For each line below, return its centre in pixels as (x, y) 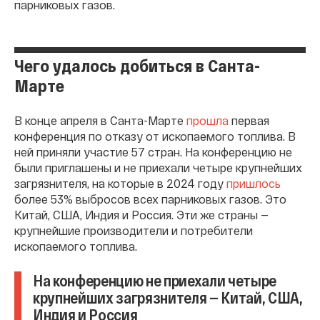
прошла (207, 120)
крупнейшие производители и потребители (134, 230)
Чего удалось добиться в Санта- (137, 65)
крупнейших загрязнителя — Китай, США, (168, 297)
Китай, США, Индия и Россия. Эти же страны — (141, 214)
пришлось (254, 183)
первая (249, 120)
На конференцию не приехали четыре (155, 280)
